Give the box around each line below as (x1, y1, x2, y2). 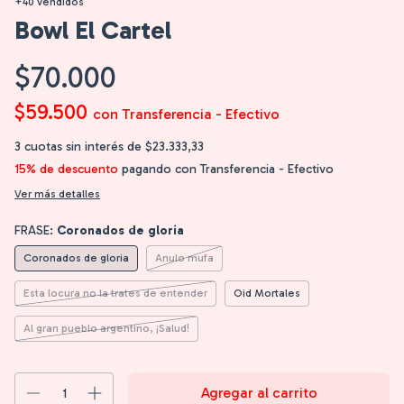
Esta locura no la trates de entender (23, 286, 207, 299)
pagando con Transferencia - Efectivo (118, 161, 334, 177)
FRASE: (14, 222, 57, 238)
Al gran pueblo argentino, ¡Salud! (23, 321, 189, 335)
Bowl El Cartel (14, 14, 171, 45)
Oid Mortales (234, 286, 300, 299)
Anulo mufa (155, 251, 214, 264)
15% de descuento (14, 161, 118, 177)
